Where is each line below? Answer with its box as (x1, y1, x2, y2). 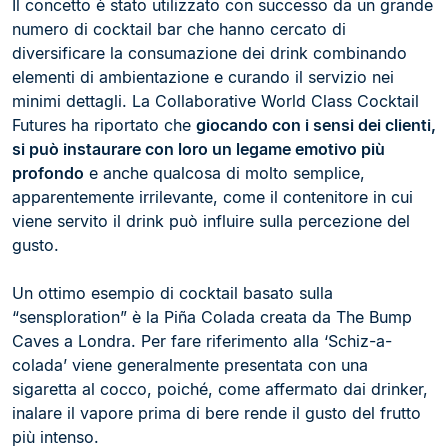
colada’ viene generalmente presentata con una (12, 355, 368, 375)
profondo (12, 163, 84, 183)
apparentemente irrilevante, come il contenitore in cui (12, 187, 413, 207)
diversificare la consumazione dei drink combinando (12, 43, 407, 63)
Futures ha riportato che (12, 115, 196, 135)
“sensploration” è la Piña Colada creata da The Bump (12, 307, 412, 327)
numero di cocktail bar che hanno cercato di (12, 19, 346, 39)
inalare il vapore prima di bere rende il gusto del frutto (12, 403, 421, 423)
